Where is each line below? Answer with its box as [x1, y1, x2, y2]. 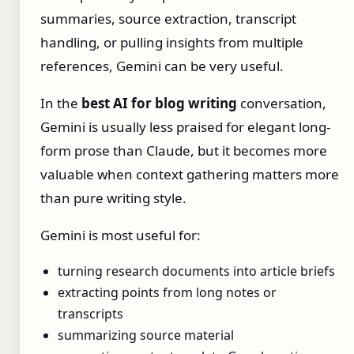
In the [40, 94, 81, 113]
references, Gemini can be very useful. [40, 57, 284, 76]
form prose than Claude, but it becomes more [40, 141, 327, 160]
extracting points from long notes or [58, 284, 277, 302]
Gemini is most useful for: [40, 226, 201, 245]
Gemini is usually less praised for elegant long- [40, 118, 330, 137]
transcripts [58, 305, 123, 323]
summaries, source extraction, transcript [40, 9, 296, 28]
